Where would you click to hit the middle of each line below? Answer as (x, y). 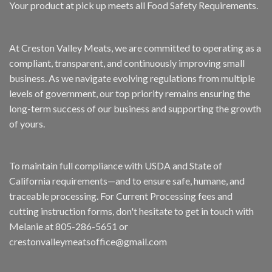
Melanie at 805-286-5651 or (69, 226)
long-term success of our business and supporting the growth (135, 108)
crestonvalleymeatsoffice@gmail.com (88, 242)
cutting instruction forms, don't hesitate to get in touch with (131, 211)
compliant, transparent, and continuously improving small (127, 63)
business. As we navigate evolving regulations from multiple (132, 78)
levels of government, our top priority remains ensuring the (130, 93)
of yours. (27, 123)
